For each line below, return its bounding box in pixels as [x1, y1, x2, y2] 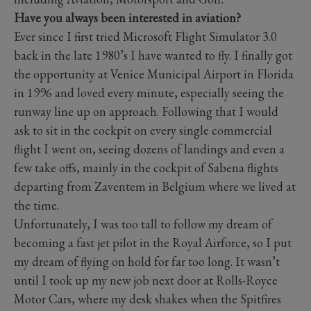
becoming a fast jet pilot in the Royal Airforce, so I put [14, 234, 292, 251]
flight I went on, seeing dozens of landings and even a [14, 140, 285, 157]
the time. [14, 196, 59, 213]
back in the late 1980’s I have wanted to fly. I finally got [14, 47, 292, 63]
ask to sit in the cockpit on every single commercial [14, 121, 272, 138]
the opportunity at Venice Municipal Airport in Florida [14, 65, 294, 82]
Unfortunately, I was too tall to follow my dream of [14, 215, 272, 232]
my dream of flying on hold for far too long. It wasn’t [14, 253, 280, 269]
